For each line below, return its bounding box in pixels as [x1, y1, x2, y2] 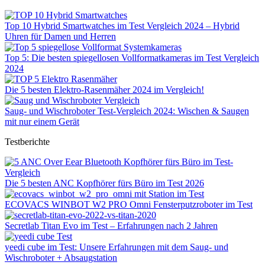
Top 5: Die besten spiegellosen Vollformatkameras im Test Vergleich [5, 52, 259, 63]
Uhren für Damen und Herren [5, 31, 116, 41]
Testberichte [5, 136, 50, 147]
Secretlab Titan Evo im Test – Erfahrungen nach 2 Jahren [5, 220, 218, 231]
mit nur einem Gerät [5, 116, 79, 127]
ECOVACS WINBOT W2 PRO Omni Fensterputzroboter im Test [5, 199, 253, 209]
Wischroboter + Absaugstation [5, 252, 117, 263]
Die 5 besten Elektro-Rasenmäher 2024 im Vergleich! [5, 84, 204, 95]
